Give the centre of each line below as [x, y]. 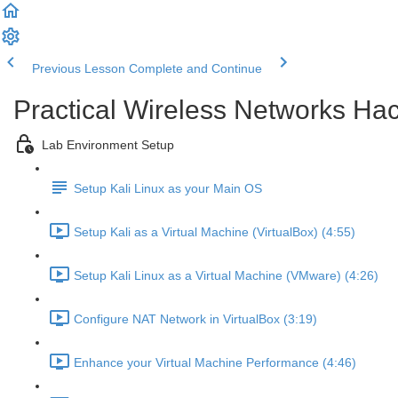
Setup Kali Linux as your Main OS [168, 189]
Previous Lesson [79, 68]
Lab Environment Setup [108, 145]
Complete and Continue [195, 68]
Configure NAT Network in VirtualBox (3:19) [195, 319]
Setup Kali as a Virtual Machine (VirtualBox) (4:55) [215, 232]
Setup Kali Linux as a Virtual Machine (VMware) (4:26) [226, 276]
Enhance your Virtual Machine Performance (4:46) [215, 363]
